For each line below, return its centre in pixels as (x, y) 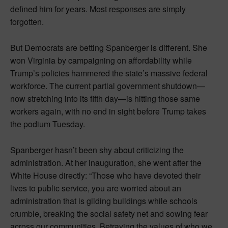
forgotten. (27, 21)
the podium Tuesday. (48, 124)
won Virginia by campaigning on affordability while (101, 60)
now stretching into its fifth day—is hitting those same (105, 98)
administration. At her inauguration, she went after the (106, 162)
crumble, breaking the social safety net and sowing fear (109, 213)
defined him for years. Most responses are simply (98, 9)
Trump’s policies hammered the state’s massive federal (109, 73)
